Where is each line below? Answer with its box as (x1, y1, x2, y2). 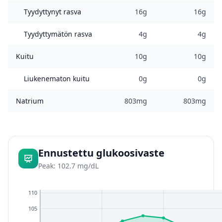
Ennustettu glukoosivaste (38, 146, 165, 160)
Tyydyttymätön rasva (24, 29, 92, 39)
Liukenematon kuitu (24, 74, 90, 83)
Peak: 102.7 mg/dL (38, 161, 99, 170)
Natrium (16, 96, 44, 106)
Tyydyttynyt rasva (24, 7, 81, 16)
